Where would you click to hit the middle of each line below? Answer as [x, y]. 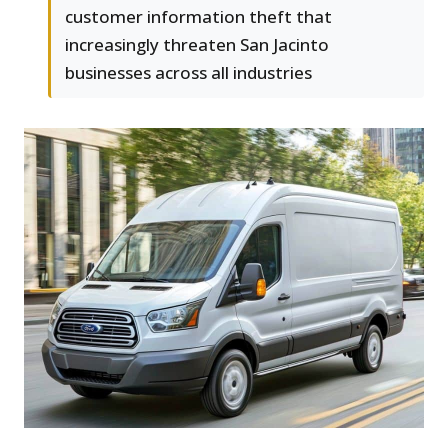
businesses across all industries [188, 73]
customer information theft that [198, 17]
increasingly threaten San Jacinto [197, 45]
